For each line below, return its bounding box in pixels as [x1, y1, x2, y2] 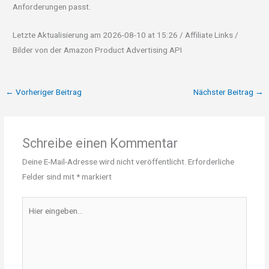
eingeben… [21, 213, 59, 223]
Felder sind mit [22, 172, 76, 182]
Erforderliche [187, 157, 234, 167]
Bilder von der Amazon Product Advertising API [13, 45, 183, 55]
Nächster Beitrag [193, 87, 255, 97]
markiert [79, 172, 112, 182]
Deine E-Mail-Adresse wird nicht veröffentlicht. [22, 157, 186, 167]
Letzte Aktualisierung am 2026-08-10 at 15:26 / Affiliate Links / [13, 30, 239, 40]
